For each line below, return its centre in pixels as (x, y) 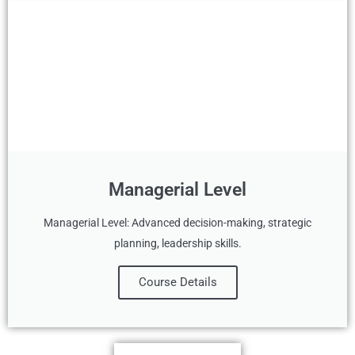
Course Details (177, 282)
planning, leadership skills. (177, 243)
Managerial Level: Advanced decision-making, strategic (177, 223)
